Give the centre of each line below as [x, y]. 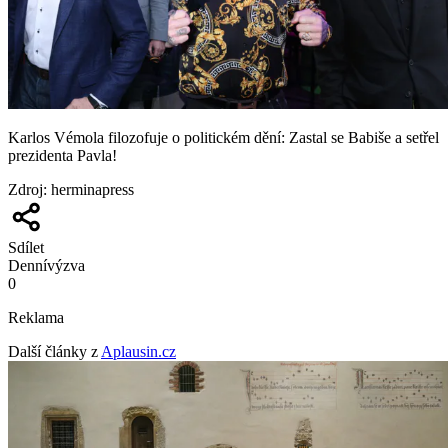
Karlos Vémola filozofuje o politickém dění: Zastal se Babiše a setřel [223, 137]
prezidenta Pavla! [62, 155]
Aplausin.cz [138, 351]
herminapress [92, 189]
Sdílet [26, 247]
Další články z [53, 351]
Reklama [36, 317]
